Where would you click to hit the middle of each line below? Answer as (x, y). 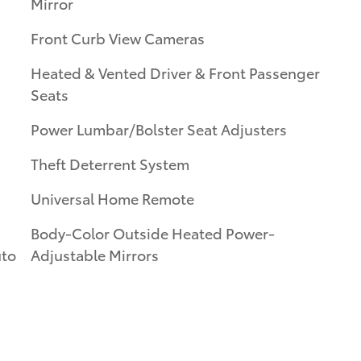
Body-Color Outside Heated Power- (153, 232)
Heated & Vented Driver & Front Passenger (175, 72)
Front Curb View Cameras (118, 37)
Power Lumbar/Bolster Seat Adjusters (159, 128)
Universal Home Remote (112, 197)
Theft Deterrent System (110, 163)
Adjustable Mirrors (95, 254)
